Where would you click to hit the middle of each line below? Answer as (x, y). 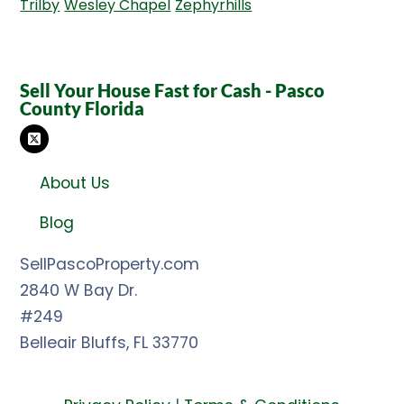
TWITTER (51, 150)
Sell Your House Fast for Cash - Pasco (173, 91)
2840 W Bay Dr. (79, 291)
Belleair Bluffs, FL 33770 (110, 343)
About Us (75, 184)
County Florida (83, 109)
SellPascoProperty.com (110, 265)
